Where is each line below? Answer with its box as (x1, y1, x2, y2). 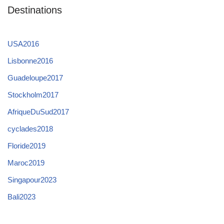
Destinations (7, 4, 62, 15)
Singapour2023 (7, 175, 56, 184)
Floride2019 (7, 141, 45, 150)
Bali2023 (7, 192, 35, 201)
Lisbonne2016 (7, 56, 53, 65)
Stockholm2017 (7, 90, 58, 99)
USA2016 (7, 39, 39, 48)
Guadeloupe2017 (7, 73, 63, 82)
